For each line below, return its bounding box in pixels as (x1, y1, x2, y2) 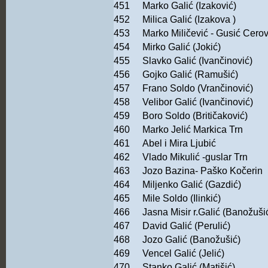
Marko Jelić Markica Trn (142, 124, 243, 135)
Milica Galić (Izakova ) (142, 14, 236, 25)
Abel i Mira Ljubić (142, 138, 218, 149)
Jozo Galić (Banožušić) (142, 234, 240, 245)
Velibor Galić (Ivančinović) (142, 97, 253, 108)
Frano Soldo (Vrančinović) (142, 83, 253, 94)
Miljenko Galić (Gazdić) (142, 179, 241, 190)
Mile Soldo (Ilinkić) (142, 193, 221, 204)
